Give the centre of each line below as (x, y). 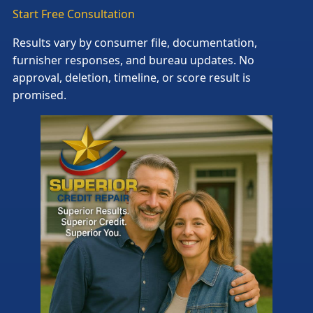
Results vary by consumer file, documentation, (135, 42)
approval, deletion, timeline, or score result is (132, 77)
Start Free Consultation (74, 14)
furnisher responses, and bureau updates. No (133, 60)
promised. (39, 95)
